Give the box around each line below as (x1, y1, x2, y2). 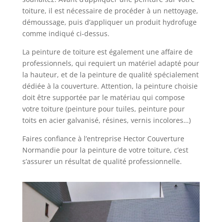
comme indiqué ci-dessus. (22, 29, 110, 38)
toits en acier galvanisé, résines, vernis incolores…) (22, 115, 191, 125)
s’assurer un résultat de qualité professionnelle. (22, 157, 182, 166)
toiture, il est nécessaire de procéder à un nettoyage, (22, 6, 198, 15)
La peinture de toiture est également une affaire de (22, 47, 193, 56)
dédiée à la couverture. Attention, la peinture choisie (22, 81, 198, 91)
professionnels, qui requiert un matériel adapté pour (22, 58, 199, 68)
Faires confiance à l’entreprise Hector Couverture (22, 134, 184, 143)
